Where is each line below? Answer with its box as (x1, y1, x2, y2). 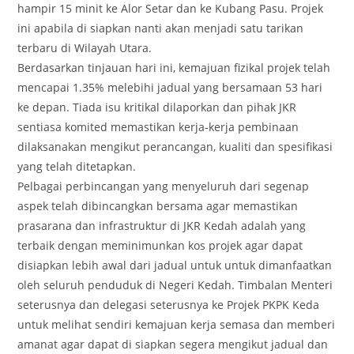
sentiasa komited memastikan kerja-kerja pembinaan (17, 119, 299, 134)
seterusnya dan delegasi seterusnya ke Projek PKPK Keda (17, 296, 320, 312)
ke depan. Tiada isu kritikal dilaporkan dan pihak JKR (17, 99, 297, 115)
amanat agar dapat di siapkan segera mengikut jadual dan (17, 336, 329, 352)
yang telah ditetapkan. (17, 158, 137, 174)
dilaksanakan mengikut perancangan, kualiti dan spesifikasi (17, 138, 333, 154)
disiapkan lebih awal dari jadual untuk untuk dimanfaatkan (17, 257, 333, 273)
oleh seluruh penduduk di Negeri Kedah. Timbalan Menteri (17, 277, 333, 292)
